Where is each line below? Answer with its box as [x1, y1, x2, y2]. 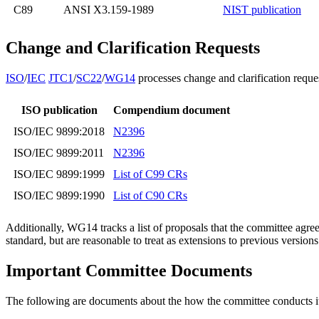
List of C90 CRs [113, 189, 187, 202]
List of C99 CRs [113, 168, 187, 181]
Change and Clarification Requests [6, 38, 260, 58]
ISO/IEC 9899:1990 [14, 189, 105, 202]
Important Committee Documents [6, 261, 252, 280]
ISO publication [21, 104, 98, 117]
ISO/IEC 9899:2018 [14, 125, 105, 138]
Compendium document [113, 104, 230, 117]
